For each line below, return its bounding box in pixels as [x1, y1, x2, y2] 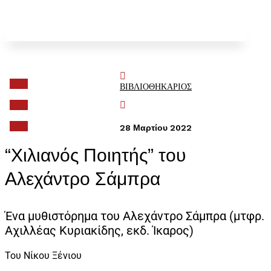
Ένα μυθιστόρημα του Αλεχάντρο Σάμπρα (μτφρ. [5, 209, 264, 224]
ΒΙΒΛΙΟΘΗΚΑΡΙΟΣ [120, 82, 192, 91]
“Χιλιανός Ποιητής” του [5, 145, 186, 166]
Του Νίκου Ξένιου [5, 250, 82, 262]
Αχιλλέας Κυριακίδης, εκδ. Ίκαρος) [5, 223, 194, 238]
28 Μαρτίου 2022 [120, 122, 192, 132]
